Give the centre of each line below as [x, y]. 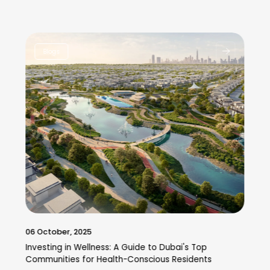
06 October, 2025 [59, 231]
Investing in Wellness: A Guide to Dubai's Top [116, 247]
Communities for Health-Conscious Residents [119, 259]
